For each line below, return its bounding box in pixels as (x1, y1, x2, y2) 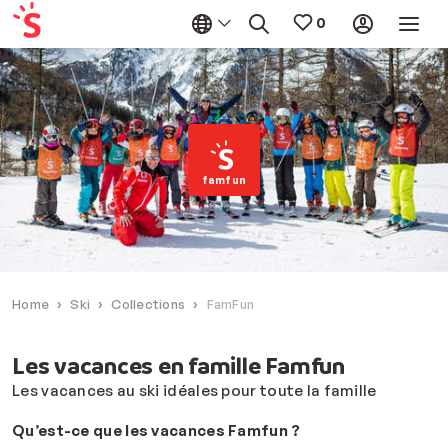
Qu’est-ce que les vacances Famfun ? (12, 421, 301, 441)
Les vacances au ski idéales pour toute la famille (12, 381, 377, 401)
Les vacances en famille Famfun (12, 350, 345, 380)
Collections (111, 296, 186, 312)
